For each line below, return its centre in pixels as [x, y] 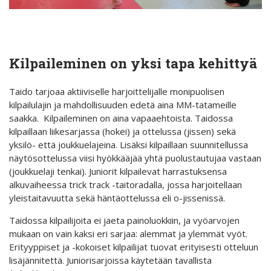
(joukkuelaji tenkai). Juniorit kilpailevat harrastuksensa [118, 171]
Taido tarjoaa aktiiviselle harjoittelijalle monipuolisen [117, 92]
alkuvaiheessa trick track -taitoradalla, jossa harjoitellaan [126, 185]
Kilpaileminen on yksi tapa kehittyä [133, 63]
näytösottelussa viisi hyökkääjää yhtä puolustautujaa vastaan [135, 158]
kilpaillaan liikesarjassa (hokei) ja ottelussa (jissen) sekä [122, 132]
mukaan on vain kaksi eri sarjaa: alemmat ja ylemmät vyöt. [128, 234]
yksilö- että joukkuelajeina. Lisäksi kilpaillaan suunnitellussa [129, 145]
